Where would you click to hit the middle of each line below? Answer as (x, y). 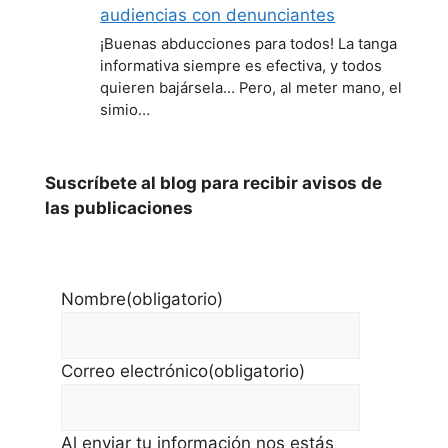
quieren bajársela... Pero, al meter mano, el (251, 87)
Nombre (93, 298)
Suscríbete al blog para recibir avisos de (213, 182)
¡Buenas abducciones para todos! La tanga (249, 43)
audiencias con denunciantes (218, 14)
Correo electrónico (134, 370)
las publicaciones (119, 207)
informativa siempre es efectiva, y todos (241, 65)
